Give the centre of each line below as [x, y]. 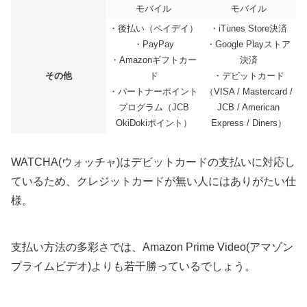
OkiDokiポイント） [153, 123]
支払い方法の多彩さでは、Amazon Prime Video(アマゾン [152, 247]
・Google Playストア [248, 44]
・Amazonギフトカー [153, 60]
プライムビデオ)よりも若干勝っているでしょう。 [133, 266]
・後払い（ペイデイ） [153, 28]
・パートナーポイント [153, 91]
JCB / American [248, 107]
